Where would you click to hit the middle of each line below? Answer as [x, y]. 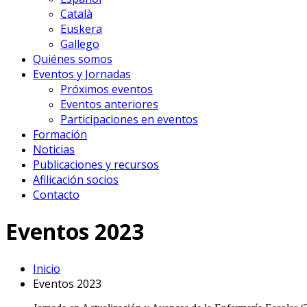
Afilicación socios [76, 180]
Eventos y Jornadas [82, 74]
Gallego [80, 44]
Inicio [47, 268]
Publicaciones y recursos [96, 164]
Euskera [81, 29]
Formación [60, 134]
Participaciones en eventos [129, 119]
